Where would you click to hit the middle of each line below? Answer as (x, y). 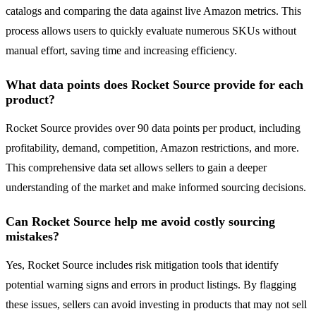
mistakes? (32, 237)
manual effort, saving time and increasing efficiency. (121, 51)
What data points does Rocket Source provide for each (154, 85)
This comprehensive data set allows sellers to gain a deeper (136, 168)
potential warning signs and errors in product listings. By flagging (151, 285)
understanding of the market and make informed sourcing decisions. (156, 188)
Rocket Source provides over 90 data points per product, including (153, 128)
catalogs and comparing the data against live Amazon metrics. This (153, 11)
